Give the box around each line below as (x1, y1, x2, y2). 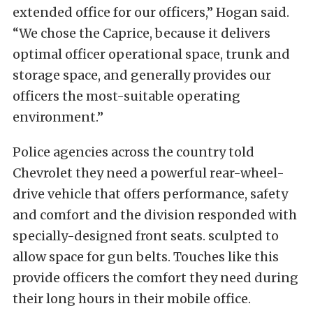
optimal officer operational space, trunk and (13, 46, 290, 62)
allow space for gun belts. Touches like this (13, 249, 279, 265)
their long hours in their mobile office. (13, 291, 251, 307)
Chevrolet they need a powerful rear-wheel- (13, 165, 284, 181)
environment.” (13, 109, 103, 125)
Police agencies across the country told (13, 144, 254, 160)
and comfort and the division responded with (13, 207, 297, 223)
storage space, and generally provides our (13, 67, 271, 83)
